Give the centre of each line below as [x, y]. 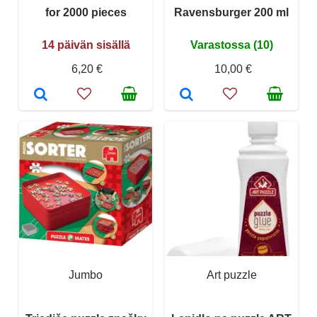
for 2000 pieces [86, 12]
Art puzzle [231, 275]
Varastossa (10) [231, 45]
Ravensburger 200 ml [231, 12]
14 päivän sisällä [86, 45]
